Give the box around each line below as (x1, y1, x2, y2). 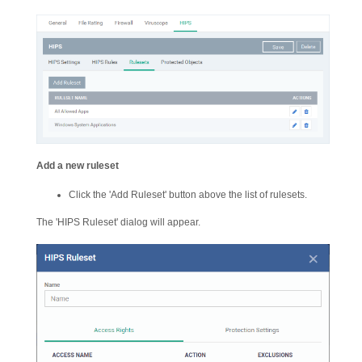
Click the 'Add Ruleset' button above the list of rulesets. (69, 188, 307, 200)
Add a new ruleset (36, 159, 119, 171)
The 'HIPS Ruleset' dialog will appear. (36, 216, 200, 228)
